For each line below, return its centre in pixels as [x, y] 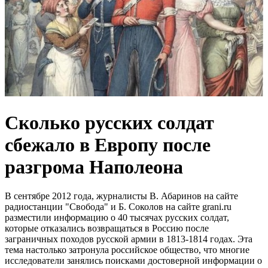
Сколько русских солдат [109, 122]
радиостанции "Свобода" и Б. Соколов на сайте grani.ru [118, 207]
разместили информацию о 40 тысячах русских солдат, [117, 218]
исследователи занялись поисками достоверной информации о [133, 261]
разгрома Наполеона [94, 167]
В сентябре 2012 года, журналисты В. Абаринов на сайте [121, 196]
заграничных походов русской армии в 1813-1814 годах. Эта [129, 239]
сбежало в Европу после [108, 144]
